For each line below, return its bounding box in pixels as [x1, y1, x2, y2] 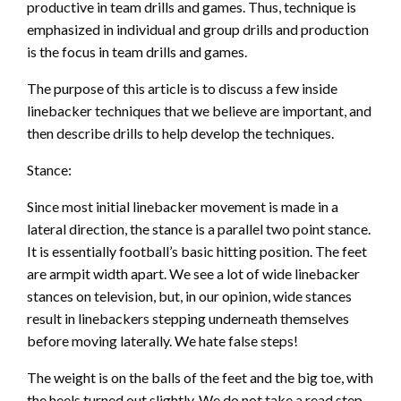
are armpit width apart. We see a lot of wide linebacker [27, 264, 360, 282]
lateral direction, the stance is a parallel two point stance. [27, 219, 371, 237]
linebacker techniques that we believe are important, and [27, 101, 371, 119]
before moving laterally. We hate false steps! [27, 331, 298, 349]
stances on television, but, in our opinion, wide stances [27, 286, 352, 304]
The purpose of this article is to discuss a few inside [27, 79, 337, 97]
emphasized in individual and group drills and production [27, 20, 369, 38]
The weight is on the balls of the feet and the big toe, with [27, 368, 373, 386]
